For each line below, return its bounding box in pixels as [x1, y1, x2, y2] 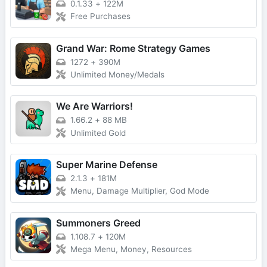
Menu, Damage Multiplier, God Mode [70, 186, 209, 196]
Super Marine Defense [56, 159, 157, 171]
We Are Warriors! [56, 100, 133, 113]
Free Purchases [70, 11, 131, 21]
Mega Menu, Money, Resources [70, 244, 192, 254]
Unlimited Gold [70, 128, 126, 138]
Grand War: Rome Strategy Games [56, 42, 210, 54]
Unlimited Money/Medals [70, 70, 164, 80]
